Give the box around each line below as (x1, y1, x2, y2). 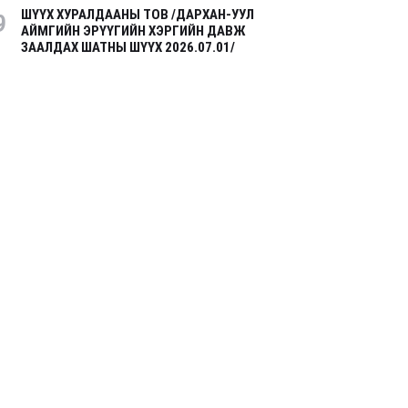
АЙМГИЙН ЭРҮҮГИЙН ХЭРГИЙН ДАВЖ (21, 23, 246, 40)
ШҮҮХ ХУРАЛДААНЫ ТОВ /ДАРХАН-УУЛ (21, 6, 254, 24)
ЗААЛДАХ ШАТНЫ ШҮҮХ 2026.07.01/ (21, 39, 235, 56)
